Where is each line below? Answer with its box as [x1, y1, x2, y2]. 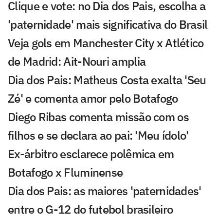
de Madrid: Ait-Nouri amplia [8, 54, 146, 70]
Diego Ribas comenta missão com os [8, 109, 189, 125]
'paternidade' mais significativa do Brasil [8, 17, 208, 33]
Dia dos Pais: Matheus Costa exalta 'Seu [8, 72, 206, 88]
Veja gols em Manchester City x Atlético [8, 35, 204, 51]
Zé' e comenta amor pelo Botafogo [8, 91, 178, 107]
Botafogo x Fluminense [8, 164, 123, 181]
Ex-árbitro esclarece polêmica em [8, 146, 174, 162]
